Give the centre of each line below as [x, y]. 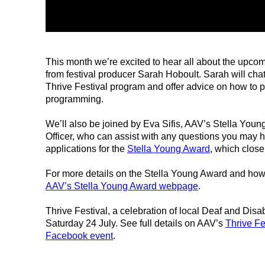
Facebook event [79, 235]
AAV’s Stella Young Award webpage [122, 186]
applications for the [86, 148]
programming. [74, 99]
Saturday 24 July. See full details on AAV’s [135, 223]
